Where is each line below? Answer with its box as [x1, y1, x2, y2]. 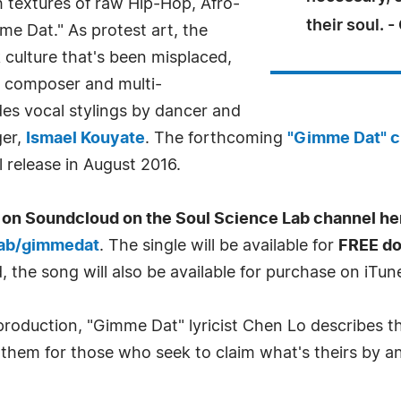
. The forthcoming [145, 131, 287, 147]
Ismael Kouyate [26, 131, 145, 147]
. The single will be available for [99, 238, 338, 254]
